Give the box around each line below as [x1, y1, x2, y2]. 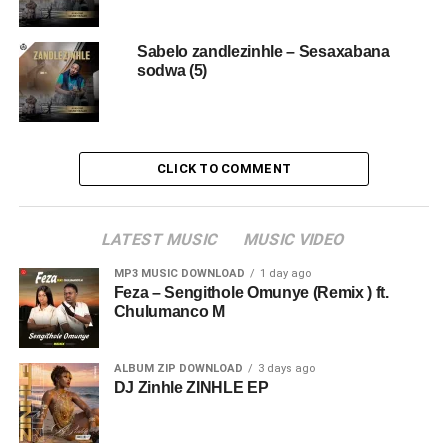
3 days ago [257, 361, 315, 375]
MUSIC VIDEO [242, 229, 349, 249]
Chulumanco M [113, 302, 225, 320]
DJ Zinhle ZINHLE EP [113, 378, 269, 396]
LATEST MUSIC [100, 229, 222, 249]
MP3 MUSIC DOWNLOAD [113, 266, 245, 280]
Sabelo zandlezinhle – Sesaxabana [136, 42, 390, 60]
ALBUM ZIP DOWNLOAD [113, 361, 243, 375]
